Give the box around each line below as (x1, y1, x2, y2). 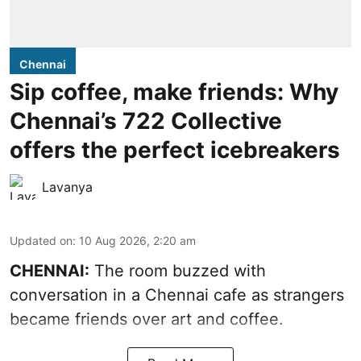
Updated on (10, 233, 73, 247)
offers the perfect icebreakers (10, 135, 340, 164)
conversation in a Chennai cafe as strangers (10, 284, 344, 305)
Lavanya (42, 178, 93, 195)
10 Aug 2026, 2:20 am (79, 233, 196, 247)
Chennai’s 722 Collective (10, 106, 282, 135)
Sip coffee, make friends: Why (10, 77, 338, 106)
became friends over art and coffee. (10, 309, 284, 329)
